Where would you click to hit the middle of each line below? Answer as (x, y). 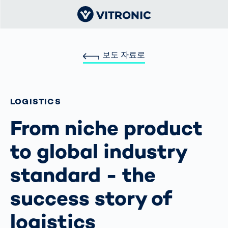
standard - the (83, 175)
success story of (91, 198)
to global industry (98, 151)
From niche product (106, 128)
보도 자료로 (123, 55)
